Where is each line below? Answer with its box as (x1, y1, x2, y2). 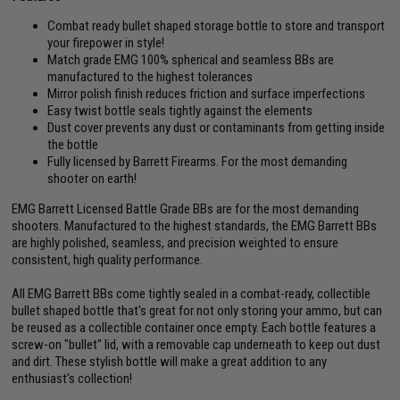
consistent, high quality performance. (12, 251, 204, 268)
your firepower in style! (47, 34, 165, 51)
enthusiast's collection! (12, 370, 133, 387)
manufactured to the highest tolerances (47, 68, 254, 85)
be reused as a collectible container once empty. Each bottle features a (12, 319, 377, 336)
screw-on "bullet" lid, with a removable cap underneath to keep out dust (12, 336, 381, 353)
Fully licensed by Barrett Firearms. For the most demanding (47, 153, 348, 170)
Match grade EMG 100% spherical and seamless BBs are (47, 51, 335, 68)
